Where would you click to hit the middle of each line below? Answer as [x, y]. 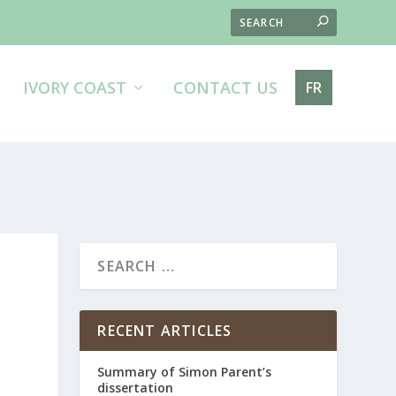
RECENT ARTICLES [165, 331]
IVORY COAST [74, 88]
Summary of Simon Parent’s [185, 372]
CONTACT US [225, 88]
